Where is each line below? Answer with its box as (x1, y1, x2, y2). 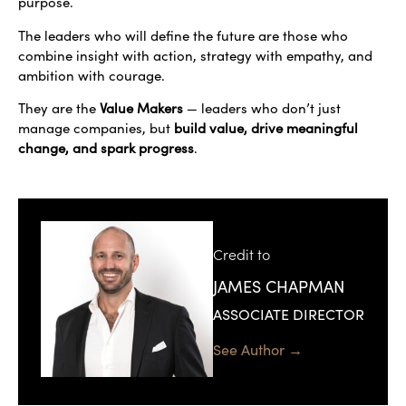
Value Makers (100, 99, 183, 118)
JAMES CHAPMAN (213, 275, 344, 298)
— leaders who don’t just (183, 99, 341, 118)
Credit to (213, 243, 270, 264)
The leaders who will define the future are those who (18, 25, 348, 44)
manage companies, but (18, 119, 174, 138)
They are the (18, 99, 100, 118)
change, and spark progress (18, 139, 194, 158)
